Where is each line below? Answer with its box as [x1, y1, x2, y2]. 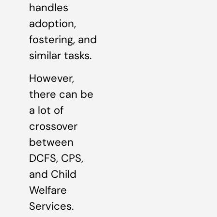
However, [29, 71, 74, 86]
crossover [29, 119, 77, 134]
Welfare [29, 183, 67, 198]
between [29, 135, 74, 150]
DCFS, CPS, [29, 151, 83, 166]
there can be [29, 87, 93, 102]
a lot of [29, 103, 63, 118]
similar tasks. [29, 48, 92, 62]
